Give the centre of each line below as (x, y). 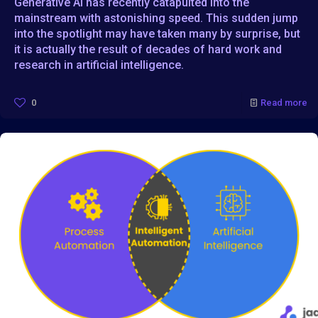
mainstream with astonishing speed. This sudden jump (156, 18)
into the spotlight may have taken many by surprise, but (157, 33)
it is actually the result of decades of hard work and (148, 49)
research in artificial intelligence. (99, 65)
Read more (284, 102)
